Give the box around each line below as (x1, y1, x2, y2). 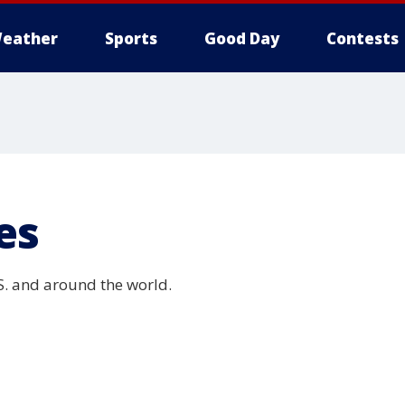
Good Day (204, 28, 279, 49)
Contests (326, 28, 399, 49)
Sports (105, 28, 157, 49)
